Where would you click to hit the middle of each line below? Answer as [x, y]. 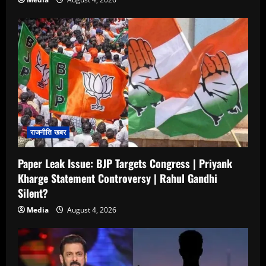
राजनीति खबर [48, 132]
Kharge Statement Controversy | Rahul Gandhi [118, 178]
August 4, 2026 [91, 210]
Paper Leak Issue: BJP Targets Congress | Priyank [125, 163]
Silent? [33, 193]
